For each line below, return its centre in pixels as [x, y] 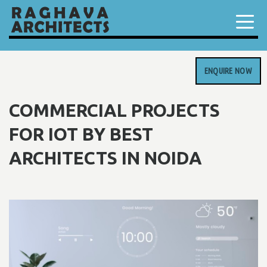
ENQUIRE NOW [228, 71]
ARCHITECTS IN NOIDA [105, 158]
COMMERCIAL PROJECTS [114, 111]
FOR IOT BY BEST [81, 134]
